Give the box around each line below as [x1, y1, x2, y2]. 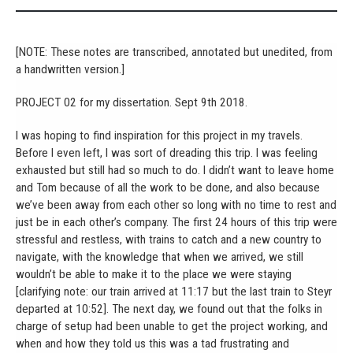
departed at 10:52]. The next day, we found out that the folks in [16, 301, 322, 316]
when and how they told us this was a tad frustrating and [16, 336, 289, 351]
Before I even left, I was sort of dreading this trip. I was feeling [16, 145, 318, 160]
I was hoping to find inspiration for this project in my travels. [16, 128, 303, 143]
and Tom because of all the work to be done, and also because [16, 180, 320, 195]
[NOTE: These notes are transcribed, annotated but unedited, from [16, 44, 333, 59]
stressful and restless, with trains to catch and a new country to [16, 232, 321, 247]
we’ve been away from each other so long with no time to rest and [16, 197, 336, 212]
